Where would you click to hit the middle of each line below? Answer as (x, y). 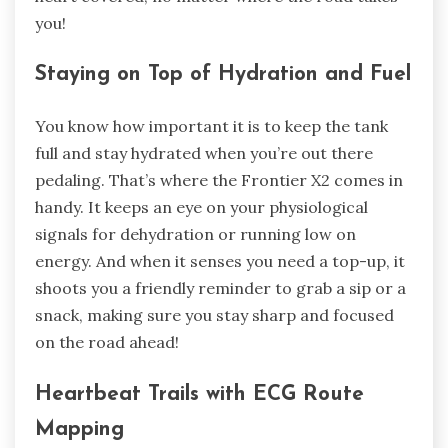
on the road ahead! (107, 342)
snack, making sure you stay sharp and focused (214, 315)
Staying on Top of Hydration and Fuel (223, 75)
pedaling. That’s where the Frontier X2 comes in (219, 180)
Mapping (79, 429)
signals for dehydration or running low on (195, 234)
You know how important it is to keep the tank (211, 126)
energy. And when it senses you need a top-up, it (220, 261)
